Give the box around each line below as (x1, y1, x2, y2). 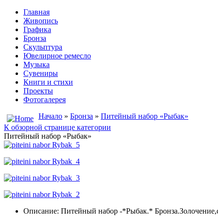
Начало (38, 112, 62, 120)
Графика (23, 25, 51, 34)
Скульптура (23, 43, 62, 51)
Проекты (23, 87, 53, 95)
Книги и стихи (23, 78, 73, 86)
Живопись (23, 17, 58, 25)
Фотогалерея (23, 95, 66, 104)
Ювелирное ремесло (23, 52, 91, 60)
